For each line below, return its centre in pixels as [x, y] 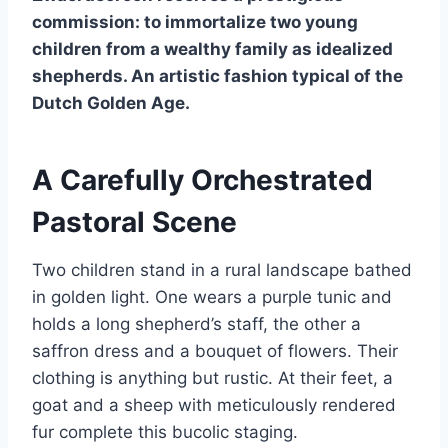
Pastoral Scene [134, 221]
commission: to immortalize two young [195, 21]
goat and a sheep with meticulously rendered [214, 404]
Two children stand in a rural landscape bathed [222, 269]
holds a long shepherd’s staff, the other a [196, 323]
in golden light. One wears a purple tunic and [212, 296]
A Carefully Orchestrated [202, 179]
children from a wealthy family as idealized [212, 48]
